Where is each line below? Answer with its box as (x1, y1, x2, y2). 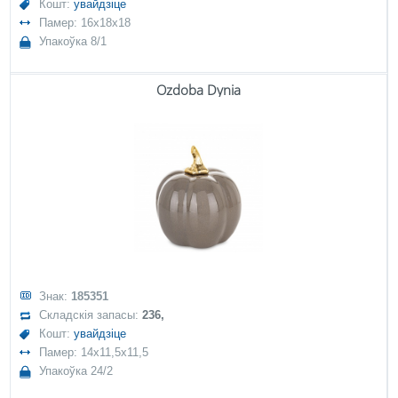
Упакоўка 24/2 (39, 364, 114, 378)
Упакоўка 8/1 (39, 35, 107, 48)
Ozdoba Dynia (156, 81, 241, 99)
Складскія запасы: (39, 308, 143, 322)
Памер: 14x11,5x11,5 (39, 346, 149, 359)
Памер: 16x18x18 (39, 16, 131, 29)
